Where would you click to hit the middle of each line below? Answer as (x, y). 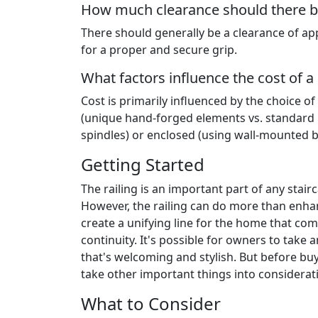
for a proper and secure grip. (159, 50)
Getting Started (143, 165)
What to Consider (151, 304)
